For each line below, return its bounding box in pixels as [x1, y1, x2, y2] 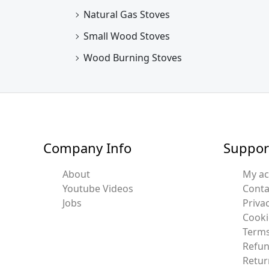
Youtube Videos [62, 182, 133, 196]
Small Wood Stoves [83, 29, 170, 43]
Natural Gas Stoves [83, 7, 170, 21]
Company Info [43, 138, 131, 157]
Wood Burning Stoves [83, 50, 182, 64]
